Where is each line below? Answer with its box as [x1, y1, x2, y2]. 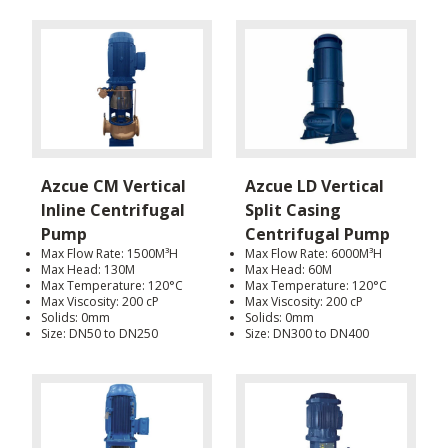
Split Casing [245, 199, 341, 222]
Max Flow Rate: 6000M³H [245, 245, 382, 263]
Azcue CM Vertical [41, 175, 186, 198]
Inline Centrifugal [41, 199, 185, 222]
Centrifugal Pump [245, 223, 390, 246]
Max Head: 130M [41, 261, 135, 279]
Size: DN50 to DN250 [41, 325, 158, 343]
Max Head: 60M [245, 261, 332, 279]
